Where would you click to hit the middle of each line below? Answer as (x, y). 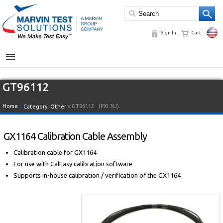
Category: (37, 107)
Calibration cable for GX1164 (55, 152)
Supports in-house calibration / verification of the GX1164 (97, 175)
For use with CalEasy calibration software (73, 164)
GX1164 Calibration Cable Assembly (75, 136)
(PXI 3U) (109, 106)
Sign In (168, 33)
